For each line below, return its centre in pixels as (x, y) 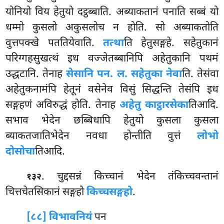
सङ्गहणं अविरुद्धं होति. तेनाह (62, 106)
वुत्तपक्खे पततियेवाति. (54, 44)
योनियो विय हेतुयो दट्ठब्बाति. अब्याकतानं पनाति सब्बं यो (112, 13)
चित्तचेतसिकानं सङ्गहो (46, 193)
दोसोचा (20, 152)
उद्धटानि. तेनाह (36, 75)
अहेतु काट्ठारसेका (154, 106)
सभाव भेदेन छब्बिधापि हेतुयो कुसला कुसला (112, 121)
